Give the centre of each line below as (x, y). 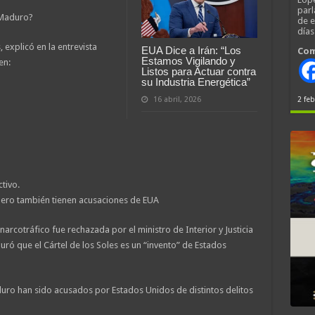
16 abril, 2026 (177, 100)
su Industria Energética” (195, 82)
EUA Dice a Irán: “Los (191, 51)
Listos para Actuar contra (198, 72)
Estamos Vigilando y (188, 61)
